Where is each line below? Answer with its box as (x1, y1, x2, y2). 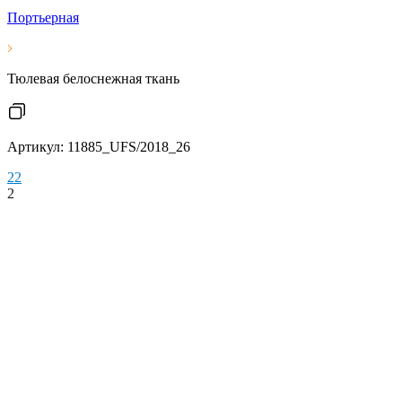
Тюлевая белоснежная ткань (7, 71, 179, 86)
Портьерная (7, 10, 79, 25)
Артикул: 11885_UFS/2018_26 (7, 139, 190, 154)
